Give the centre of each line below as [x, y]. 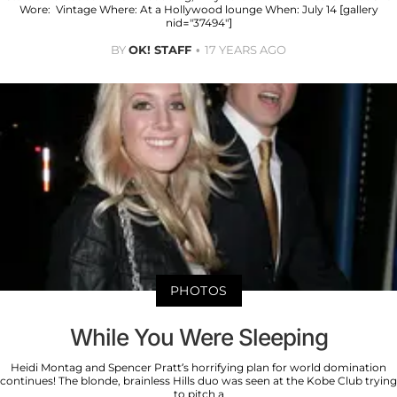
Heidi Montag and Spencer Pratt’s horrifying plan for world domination [198, 368]
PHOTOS [198, 291]
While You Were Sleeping [198, 338]
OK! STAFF [160, 49]
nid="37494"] [198, 22]
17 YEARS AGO [245, 49]
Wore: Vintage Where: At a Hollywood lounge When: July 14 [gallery [198, 9]
